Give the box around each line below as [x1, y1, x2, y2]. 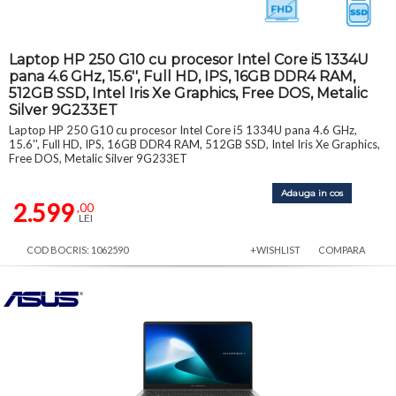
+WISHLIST [250, 243, 301, 255]
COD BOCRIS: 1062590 [27, 243, 128, 255]
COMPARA [318, 243, 365, 255]
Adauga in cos [281, 187, 343, 199]
